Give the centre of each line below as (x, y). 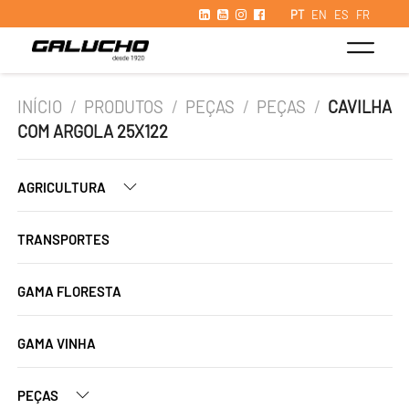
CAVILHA (360, 107)
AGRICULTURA (63, 187)
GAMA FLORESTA (69, 291)
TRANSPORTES (63, 239)
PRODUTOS (124, 107)
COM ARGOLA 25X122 (93, 131)
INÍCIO (40, 107)
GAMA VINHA (57, 343)
